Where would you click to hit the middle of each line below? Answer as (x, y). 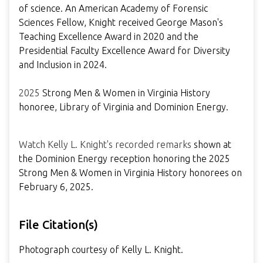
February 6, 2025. (56, 187)
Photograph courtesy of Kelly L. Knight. (101, 250)
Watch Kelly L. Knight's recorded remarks (105, 145)
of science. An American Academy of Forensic (113, 9)
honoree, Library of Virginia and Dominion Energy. (124, 107)
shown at (211, 145)
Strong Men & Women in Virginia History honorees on (130, 173)
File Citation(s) (58, 225)
